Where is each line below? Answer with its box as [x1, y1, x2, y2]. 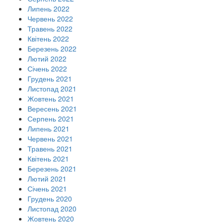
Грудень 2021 [27, 73, 72, 84]
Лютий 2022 [27, 53, 66, 64]
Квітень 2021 [27, 153, 69, 164]
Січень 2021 [27, 183, 67, 194]
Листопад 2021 [27, 83, 76, 94]
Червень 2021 [27, 133, 73, 144]
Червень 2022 [27, 13, 73, 24]
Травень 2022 [27, 23, 72, 34]
